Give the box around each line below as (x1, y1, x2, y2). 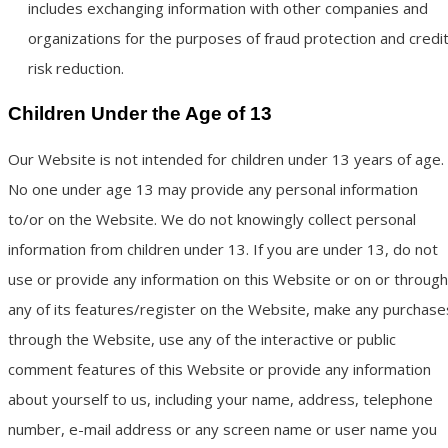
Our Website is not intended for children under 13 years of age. (8, 149, 444, 170)
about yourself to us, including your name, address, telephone (8, 389, 433, 410)
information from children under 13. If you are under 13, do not (8, 239, 438, 260)
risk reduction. (28, 58, 124, 79)
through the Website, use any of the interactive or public (8, 329, 396, 350)
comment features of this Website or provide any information (8, 359, 431, 380)
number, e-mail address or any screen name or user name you (8, 419, 437, 440)
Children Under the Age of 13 (8, 103, 272, 125)
